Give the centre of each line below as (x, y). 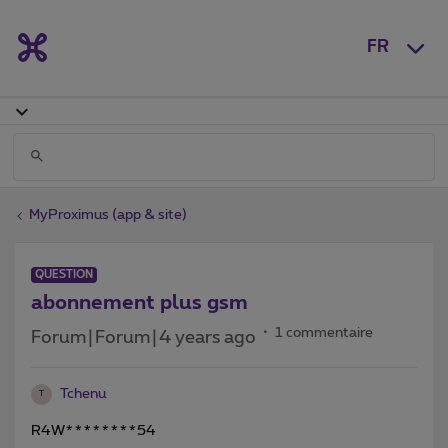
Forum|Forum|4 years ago (143, 337)
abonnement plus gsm (139, 302)
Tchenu (83, 393)
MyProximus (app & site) (108, 214)
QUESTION (64, 274)
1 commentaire (324, 332)
